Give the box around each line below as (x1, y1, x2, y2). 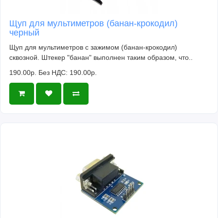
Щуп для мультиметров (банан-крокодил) (9, 18, 178, 28)
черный (9, 27, 39, 37)
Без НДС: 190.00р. (38, 68, 97, 76)
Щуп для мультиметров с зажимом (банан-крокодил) (9, 43, 177, 51)
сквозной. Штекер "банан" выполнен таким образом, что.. (9, 53, 193, 61)
